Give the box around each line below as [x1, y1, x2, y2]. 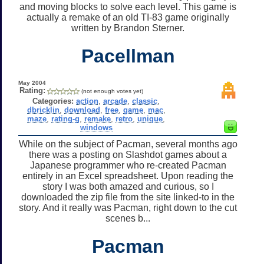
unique [137, 114, 163, 123]
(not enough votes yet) [81, 87, 143, 94]
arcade [103, 96, 128, 105]
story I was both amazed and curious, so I [42, 181, 214, 192]
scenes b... [105, 213, 150, 223]
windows [80, 123, 113, 132]
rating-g [51, 114, 80, 123]
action [76, 96, 99, 105]
